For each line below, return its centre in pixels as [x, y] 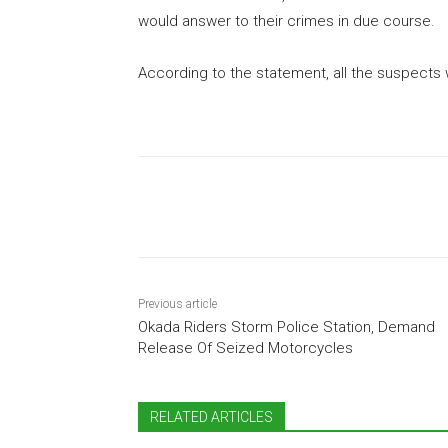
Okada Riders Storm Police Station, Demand [286, 326]
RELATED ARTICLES [211, 416]
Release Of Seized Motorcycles [245, 347]
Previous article [177, 303]
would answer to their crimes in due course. [286, 20]
